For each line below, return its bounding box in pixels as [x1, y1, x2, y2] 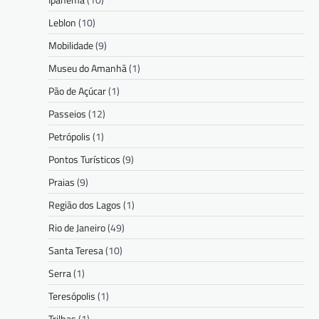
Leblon [48, 15, 76, 31]
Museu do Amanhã [48, 61, 127, 76]
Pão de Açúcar [48, 83, 106, 99]
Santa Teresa [48, 243, 103, 258]
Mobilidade [48, 38, 93, 53]
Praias [48, 174, 75, 190]
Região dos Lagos [48, 197, 121, 213]
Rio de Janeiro [48, 220, 105, 236]
